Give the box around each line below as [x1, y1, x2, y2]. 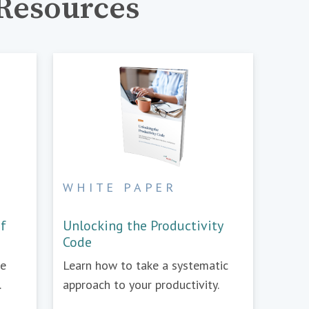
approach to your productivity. [63, 276, 220, 292]
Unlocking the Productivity [63, 216, 223, 235]
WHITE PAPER [63, 179, 177, 195]
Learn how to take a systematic [63, 257, 229, 273]
